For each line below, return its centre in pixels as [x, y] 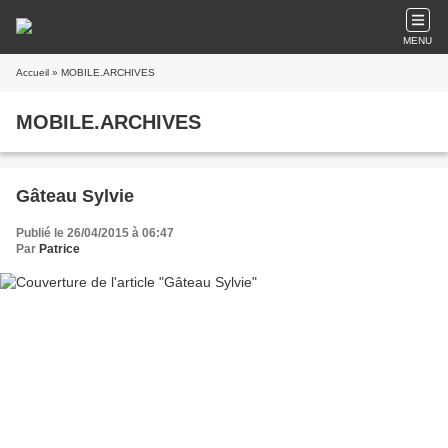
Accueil [32, 72]
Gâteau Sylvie [75, 196]
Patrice [59, 249]
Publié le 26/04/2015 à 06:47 [95, 233]
